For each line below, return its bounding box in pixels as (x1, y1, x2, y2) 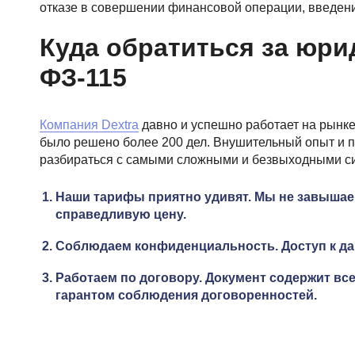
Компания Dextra (40, 118, 139, 132)
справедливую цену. (55, 208, 186, 221)
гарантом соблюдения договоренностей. (55, 288, 317, 302)
